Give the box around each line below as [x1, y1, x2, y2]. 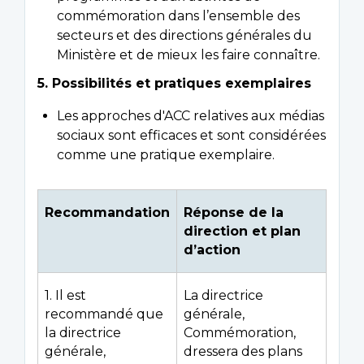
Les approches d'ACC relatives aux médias [57, 108, 324, 124]
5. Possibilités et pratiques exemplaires [37, 76, 311, 92]
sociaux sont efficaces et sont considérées [57, 128, 326, 144]
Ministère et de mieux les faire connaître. [57, 46, 320, 63]
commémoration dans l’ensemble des [57, 7, 300, 24]
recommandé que [45, 306, 163, 323]
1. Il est [45, 288, 86, 304]
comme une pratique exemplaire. [57, 147, 275, 163]
